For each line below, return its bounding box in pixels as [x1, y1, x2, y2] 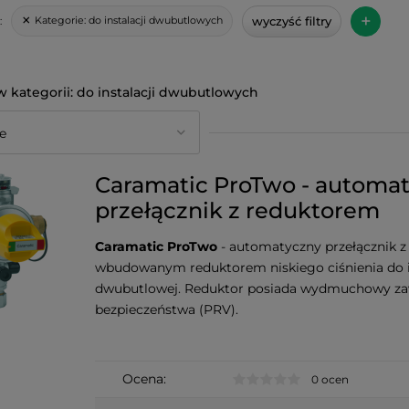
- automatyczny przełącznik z [217, 238, 406, 255]
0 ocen [311, 372, 349, 387]
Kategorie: [35, 14, 89, 27]
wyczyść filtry [252, 13, 331, 28]
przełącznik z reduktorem [95, 197, 380, 224]
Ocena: [122, 371, 166, 387]
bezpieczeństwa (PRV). [95, 301, 238, 318]
